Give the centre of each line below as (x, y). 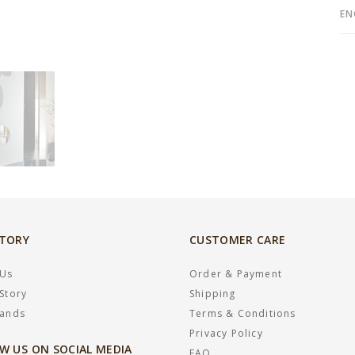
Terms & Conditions (243, 313)
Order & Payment (236, 274)
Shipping (213, 294)
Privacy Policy (226, 333)
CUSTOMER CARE (238, 240)
